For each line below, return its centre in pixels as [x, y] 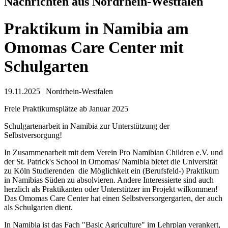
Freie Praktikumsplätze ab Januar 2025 [66, 108]
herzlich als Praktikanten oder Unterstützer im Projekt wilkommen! [111, 189]
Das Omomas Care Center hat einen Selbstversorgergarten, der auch [113, 198]
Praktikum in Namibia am [96, 29]
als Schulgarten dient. [39, 207]
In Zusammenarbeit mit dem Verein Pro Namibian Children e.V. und [113, 152]
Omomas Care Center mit [94, 48]
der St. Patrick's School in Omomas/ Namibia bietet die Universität [111, 161]
